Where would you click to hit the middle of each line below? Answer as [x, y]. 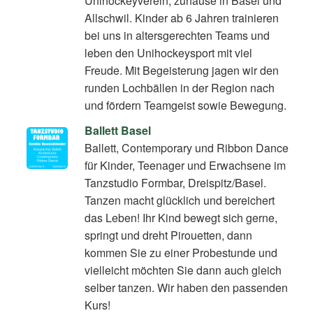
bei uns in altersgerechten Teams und [177, 36]
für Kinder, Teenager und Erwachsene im [185, 166]
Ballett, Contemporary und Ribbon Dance [187, 148]
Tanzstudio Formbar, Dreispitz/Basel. [176, 183]
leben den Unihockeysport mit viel [169, 53]
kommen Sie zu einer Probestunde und [181, 253]
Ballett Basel [118, 131]
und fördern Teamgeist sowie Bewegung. [186, 105]
